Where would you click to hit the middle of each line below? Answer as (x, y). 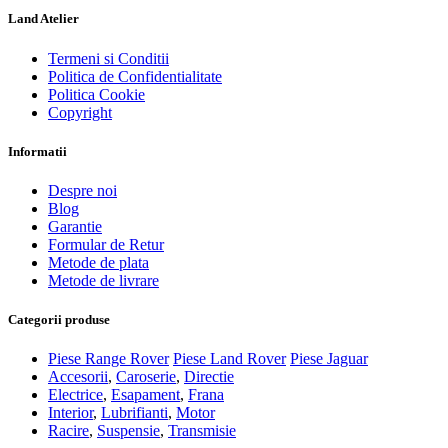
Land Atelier (43, 19)
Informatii (37, 151)
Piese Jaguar (329, 359)
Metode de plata (98, 262)
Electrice (75, 395)
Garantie (75, 226)
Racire (68, 431)
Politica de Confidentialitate (135, 76)
